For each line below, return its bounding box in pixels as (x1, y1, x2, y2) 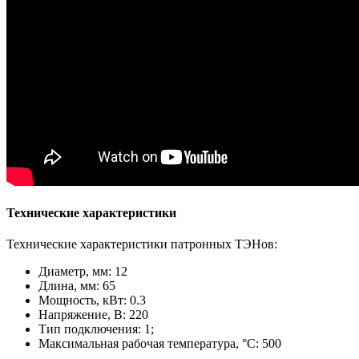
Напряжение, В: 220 (38, 308, 148, 322)
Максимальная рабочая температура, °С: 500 (38, 337, 281, 351)
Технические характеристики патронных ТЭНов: (6, 237, 277, 252)
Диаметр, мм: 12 (38, 264, 127, 279)
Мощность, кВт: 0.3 (38, 293, 146, 308)
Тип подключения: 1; (38, 322, 154, 337)
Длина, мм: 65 (38, 279, 115, 293)
